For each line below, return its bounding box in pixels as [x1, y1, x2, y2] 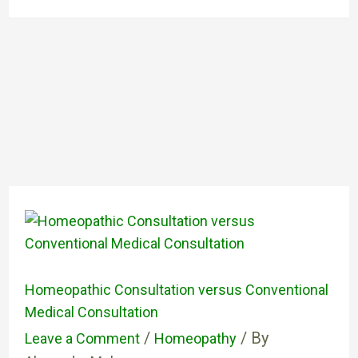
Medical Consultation [24, 304, 158, 320]
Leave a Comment [24, 330, 140, 347]
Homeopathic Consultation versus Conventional [24, 281, 328, 298]
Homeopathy [153, 330, 237, 347]
